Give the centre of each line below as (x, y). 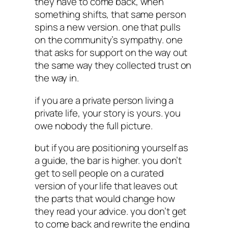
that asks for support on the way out (111, 53)
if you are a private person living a (104, 100)
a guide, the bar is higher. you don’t (108, 161)
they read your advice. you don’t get (111, 211)
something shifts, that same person (110, 15)
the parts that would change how (105, 199)
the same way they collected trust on (113, 65)
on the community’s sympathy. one (109, 40)
